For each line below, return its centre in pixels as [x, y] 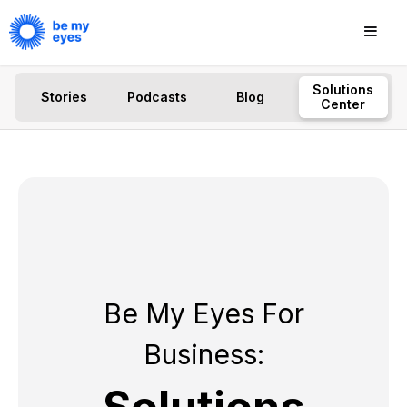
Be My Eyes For [203, 313]
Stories [64, 97]
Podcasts [157, 97]
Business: [203, 354]
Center [343, 104]
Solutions [343, 89]
